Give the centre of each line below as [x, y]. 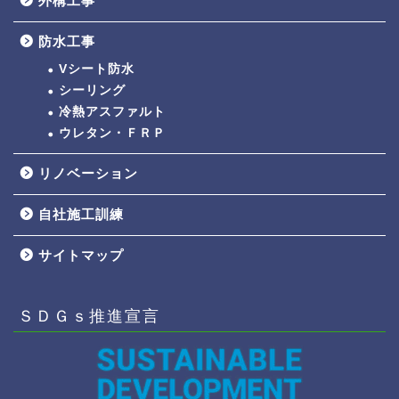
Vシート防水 [97, 69]
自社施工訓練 [81, 215]
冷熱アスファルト [112, 112]
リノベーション [88, 174]
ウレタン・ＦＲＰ [112, 134]
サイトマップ [81, 256]
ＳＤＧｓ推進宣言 [89, 316]
